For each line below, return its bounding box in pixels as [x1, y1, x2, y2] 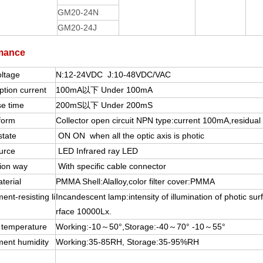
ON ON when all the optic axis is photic [56, 131, 204, 140]
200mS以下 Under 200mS [56, 100, 153, 110]
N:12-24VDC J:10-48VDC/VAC [56, 70, 171, 79]
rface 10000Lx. [56, 207, 112, 216]
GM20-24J [58, 23, 97, 32]
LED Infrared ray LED [56, 146, 138, 156]
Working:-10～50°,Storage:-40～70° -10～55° [56, 222, 225, 231]
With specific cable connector [56, 161, 166, 171]
